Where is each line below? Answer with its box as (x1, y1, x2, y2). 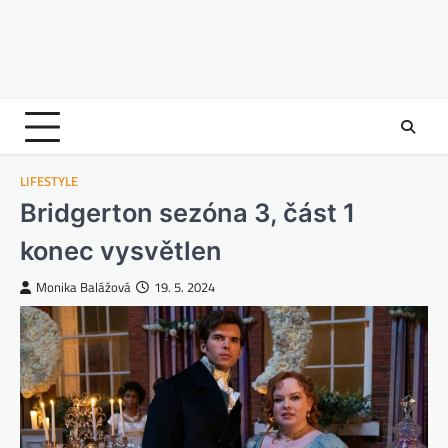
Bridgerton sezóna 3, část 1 (20, 197, 355, 228)
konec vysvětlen (20, 235, 222, 266)
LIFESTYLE (20, 172, 78, 191)
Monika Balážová (36, 278, 131, 297)
